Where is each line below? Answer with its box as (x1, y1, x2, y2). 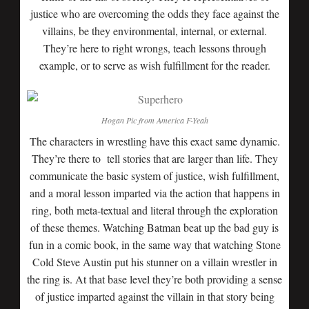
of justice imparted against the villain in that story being (34, 289, 275, 303)
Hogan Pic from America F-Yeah (101, 114, 208, 126)
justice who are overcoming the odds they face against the (30, 6, 279, 21)
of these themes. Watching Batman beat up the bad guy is (30, 220, 279, 235)
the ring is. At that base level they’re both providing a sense (27, 272, 282, 286)
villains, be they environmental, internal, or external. (42, 23, 267, 38)
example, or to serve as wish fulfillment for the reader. (39, 58, 270, 72)
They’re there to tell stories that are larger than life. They (31, 151, 278, 166)
